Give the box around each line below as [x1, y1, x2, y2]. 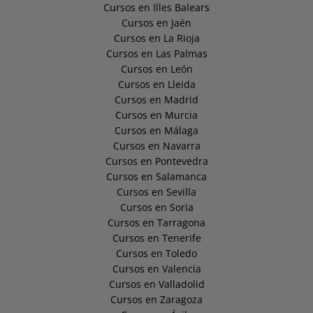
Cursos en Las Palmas [105, 47, 208, 61]
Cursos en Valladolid [108, 277, 205, 291]
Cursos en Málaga [115, 124, 198, 138]
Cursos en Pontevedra [105, 154, 208, 168]
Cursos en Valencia [112, 262, 201, 276]
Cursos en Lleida [117, 78, 196, 92]
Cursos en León [120, 62, 193, 76]
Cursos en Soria [119, 201, 194, 214]
